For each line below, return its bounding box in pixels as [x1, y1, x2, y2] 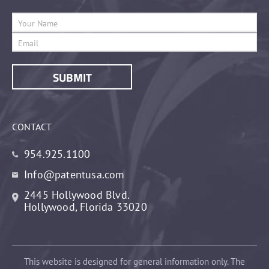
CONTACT [12, 121, 52, 133]
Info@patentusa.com [24, 168, 125, 182]
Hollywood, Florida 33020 [24, 200, 147, 214]
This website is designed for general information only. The [24, 256, 245, 268]
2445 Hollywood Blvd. [24, 188, 130, 202]
